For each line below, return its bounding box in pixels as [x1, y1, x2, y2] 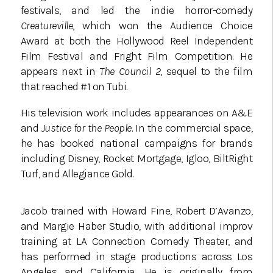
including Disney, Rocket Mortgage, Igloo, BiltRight [20, 152, 253, 166]
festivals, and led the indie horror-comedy [20, 4, 253, 18]
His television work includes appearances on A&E [20, 106, 253, 120]
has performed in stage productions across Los [20, 250, 253, 264]
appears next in [20, 65, 100, 79]
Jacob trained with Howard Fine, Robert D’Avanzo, [20, 204, 253, 218]
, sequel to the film [160, 65, 253, 79]
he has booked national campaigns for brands [20, 136, 253, 151]
